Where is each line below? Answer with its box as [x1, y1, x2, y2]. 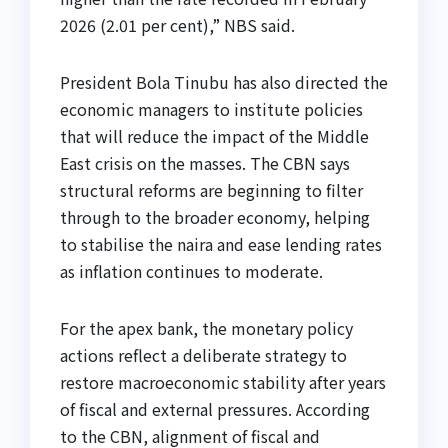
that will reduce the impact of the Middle [60, 124, 369, 149]
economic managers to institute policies [60, 97, 363, 122]
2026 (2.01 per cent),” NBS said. [60, 13, 295, 38]
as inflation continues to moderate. [60, 259, 323, 284]
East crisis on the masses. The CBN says [60, 151, 350, 176]
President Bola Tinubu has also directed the [60, 70, 388, 95]
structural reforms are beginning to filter [60, 178, 363, 203]
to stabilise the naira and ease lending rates [60, 232, 382, 257]
